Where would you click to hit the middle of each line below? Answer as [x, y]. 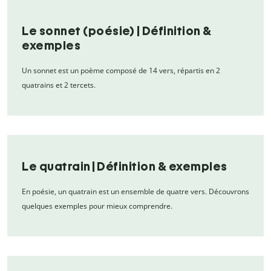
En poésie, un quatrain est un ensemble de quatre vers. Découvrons [135, 191]
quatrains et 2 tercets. [59, 85]
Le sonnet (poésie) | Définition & [117, 31]
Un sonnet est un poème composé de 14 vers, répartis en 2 [121, 70]
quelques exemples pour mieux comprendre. [97, 206]
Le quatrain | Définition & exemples [125, 166]
